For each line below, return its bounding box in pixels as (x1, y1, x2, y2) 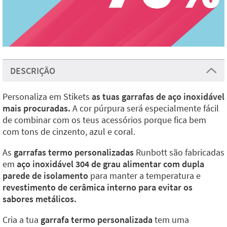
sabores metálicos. (3, 193, 77, 205)
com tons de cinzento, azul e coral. (3, 126, 139, 137)
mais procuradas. (3, 102, 70, 114)
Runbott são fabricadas (136, 146, 224, 158)
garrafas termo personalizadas (14, 146, 136, 158)
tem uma (155, 214, 189, 225)
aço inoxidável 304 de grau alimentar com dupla (17, 158, 204, 170)
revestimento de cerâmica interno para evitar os (3, 181, 193, 193)
